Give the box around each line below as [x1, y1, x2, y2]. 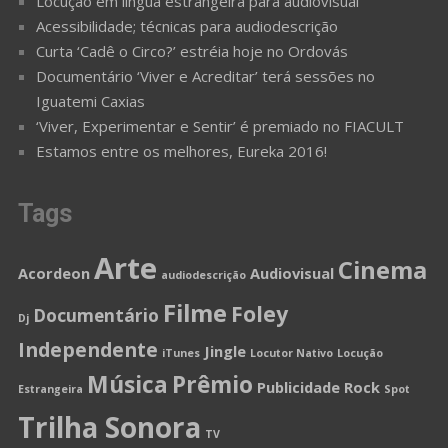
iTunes [161, 345, 200, 360]
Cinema [337, 253, 427, 286]
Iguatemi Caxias [35, 90, 145, 111]
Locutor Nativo [249, 345, 333, 360]
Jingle [203, 340, 246, 361]
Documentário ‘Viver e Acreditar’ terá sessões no [35, 65, 375, 86]
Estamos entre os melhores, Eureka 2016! [35, 140, 327, 161]
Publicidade [256, 376, 340, 397]
